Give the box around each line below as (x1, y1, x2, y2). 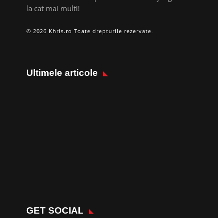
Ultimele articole (26, 67, 98, 78)
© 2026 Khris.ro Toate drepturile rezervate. (26, 27, 154, 35)
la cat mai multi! (26, 3, 80, 13)
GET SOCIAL (26, 205, 84, 216)
